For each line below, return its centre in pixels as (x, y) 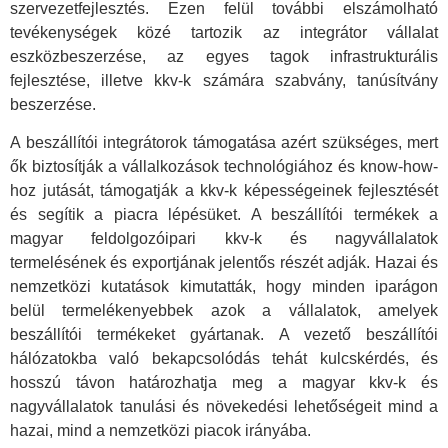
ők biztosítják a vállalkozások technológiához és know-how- (224, 167)
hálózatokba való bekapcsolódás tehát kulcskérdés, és (224, 359)
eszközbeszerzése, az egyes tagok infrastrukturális (224, 56)
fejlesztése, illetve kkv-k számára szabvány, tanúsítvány (224, 80)
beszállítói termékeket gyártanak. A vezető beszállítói (224, 335)
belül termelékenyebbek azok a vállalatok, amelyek (224, 311)
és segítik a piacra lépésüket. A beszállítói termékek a (224, 215)
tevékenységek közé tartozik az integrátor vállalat (224, 32)
